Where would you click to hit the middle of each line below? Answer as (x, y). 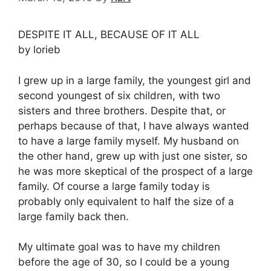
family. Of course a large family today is (114, 186)
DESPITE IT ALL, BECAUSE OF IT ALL (109, 35)
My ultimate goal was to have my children (119, 247)
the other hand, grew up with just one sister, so (133, 156)
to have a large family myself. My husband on (129, 141)
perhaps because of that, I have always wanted (134, 126)
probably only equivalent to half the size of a (126, 201)
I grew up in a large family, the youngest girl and (135, 80)
